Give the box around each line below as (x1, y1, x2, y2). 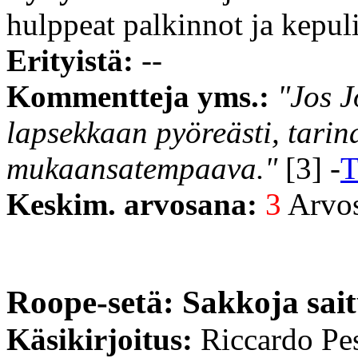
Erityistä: (6, 42, 141, 78)
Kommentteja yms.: (6, 78, 277, 113)
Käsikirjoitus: (6, 321, 201, 356)
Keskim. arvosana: (6, 186, 265, 221)
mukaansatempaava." (6, 150, 277, 185)
